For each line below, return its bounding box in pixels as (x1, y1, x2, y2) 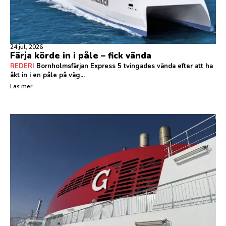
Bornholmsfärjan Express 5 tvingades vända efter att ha (34, 62, 213, 71)
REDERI (10, 62, 34, 71)
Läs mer (10, 82, 32, 91)
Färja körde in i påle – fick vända (10, 50, 151, 62)
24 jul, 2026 (10, 43, 43, 51)
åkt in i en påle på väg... (10, 71, 85, 80)
